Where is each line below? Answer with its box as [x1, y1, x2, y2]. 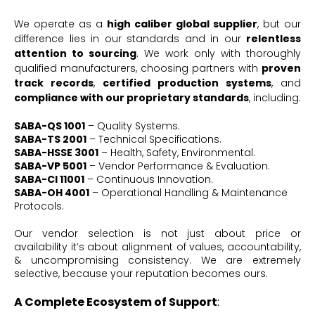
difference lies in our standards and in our [14, 31, 246, 46]
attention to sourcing [14, 46, 136, 60]
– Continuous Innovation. [84, 172, 213, 186]
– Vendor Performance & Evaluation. [86, 158, 270, 173]
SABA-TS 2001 [14, 131, 86, 146]
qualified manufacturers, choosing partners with [14, 60, 262, 75]
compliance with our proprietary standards [14, 90, 249, 105]
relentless [246, 31, 301, 46]
